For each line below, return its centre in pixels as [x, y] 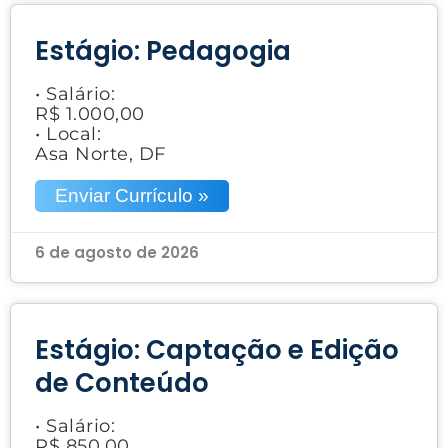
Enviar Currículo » [132, 195]
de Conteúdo [122, 382]
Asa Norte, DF [100, 153]
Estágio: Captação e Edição [217, 349]
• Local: [68, 133]
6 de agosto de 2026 [117, 252]
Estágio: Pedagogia [163, 50]
